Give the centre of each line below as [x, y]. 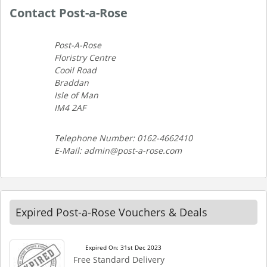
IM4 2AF [70, 108]
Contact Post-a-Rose [69, 13]
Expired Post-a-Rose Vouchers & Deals [111, 212]
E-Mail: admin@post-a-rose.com [118, 150]
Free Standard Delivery [119, 260]
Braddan [72, 83]
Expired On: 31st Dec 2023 [123, 247]
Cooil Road [75, 70]
